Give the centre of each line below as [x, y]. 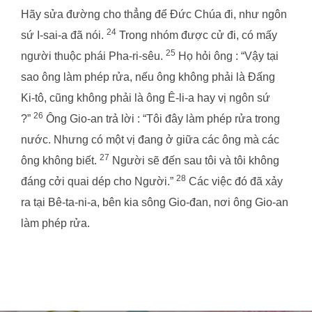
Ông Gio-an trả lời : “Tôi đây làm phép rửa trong [162, 118]
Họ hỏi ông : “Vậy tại [227, 56]
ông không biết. [60, 160]
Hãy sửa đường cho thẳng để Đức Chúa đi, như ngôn [154, 14]
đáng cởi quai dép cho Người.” [99, 181]
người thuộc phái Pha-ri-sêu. [93, 56]
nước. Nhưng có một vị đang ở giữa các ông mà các [150, 139]
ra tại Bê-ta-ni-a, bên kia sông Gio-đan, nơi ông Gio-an [155, 202]
